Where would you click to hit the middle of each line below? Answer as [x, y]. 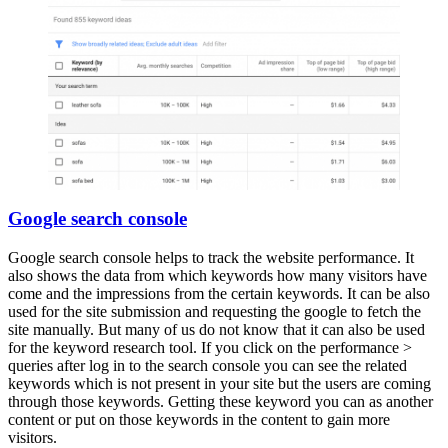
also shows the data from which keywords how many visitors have [217, 276]
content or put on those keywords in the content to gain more [199, 420]
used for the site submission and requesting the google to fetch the [214, 312]
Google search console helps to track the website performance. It [211, 258]
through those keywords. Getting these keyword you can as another [220, 402]
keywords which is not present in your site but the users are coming [219, 384]
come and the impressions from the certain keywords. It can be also [219, 294]
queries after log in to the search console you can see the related [207, 366]
